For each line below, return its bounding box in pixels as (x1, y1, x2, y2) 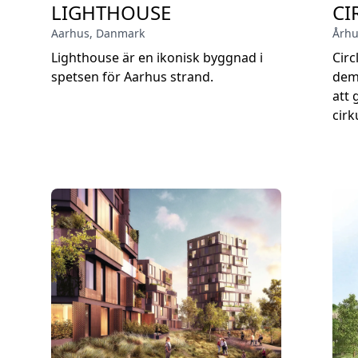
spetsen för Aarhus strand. (51, 68, 213, 86)
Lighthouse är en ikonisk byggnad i (51, 49, 263, 66)
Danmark (96, 26, 145, 41)
